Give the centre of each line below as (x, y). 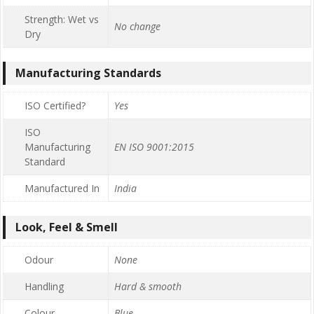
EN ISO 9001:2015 (154, 147)
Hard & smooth (148, 287)
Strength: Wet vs (62, 20)
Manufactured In (62, 189)
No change (137, 27)
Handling (44, 287)
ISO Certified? (55, 106)
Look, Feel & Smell (67, 227)
